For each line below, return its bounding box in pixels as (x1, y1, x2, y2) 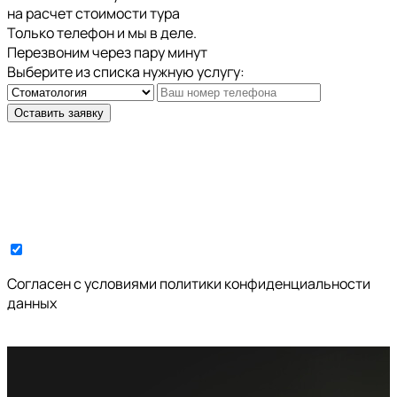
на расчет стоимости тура (7, 3, 180, 23)
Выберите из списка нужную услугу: (7, 61, 245, 82)
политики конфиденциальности (160, 273, 370, 293)
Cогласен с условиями (7, 273, 160, 293)
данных (7, 292, 57, 313)
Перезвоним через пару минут (7, 42, 207, 62)
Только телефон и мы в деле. (7, 22, 197, 43)
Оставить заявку (14, 105, 104, 120)
